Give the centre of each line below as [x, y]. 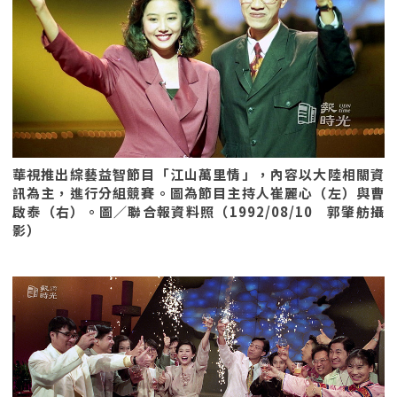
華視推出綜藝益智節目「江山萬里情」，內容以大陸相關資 [198, 174]
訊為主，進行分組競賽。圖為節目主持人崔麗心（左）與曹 [198, 193]
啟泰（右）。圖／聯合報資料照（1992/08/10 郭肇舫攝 [198, 211]
